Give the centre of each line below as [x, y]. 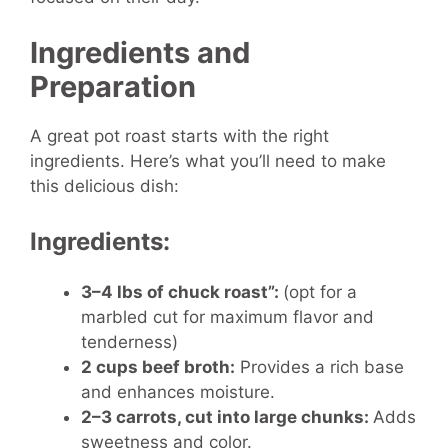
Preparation [113, 86]
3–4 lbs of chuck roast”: [182, 292]
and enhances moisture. [178, 392]
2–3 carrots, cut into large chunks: [227, 417]
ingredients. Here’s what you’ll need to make [208, 160]
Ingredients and [140, 52]
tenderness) [129, 342]
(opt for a [320, 292]
